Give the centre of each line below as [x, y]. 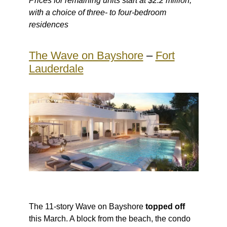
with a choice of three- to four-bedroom [97, 12]
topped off [165, 207]
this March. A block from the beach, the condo [109, 219]
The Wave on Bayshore [86, 55]
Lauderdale [56, 68]
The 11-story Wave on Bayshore [87, 207]
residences [48, 24]
